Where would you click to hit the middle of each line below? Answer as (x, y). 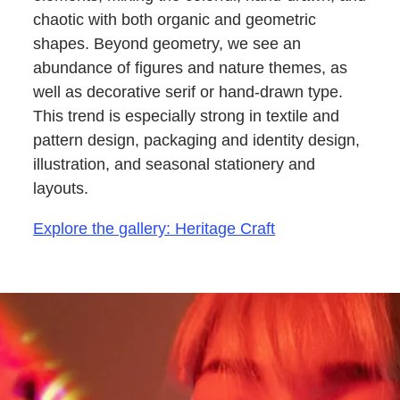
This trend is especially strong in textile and (187, 116)
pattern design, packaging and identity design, (197, 140)
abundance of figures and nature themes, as (191, 67)
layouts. (61, 188)
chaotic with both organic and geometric (175, 19)
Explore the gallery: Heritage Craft (154, 228)
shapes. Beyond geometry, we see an (167, 43)
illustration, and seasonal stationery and (175, 164)
